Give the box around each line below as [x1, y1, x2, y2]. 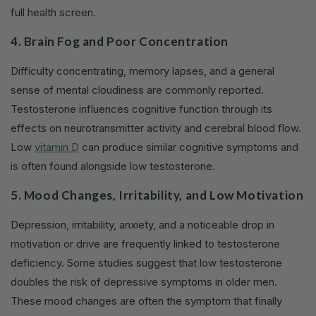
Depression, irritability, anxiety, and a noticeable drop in [11, 218, 274, 232]
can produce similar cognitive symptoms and [79, 140, 298, 154]
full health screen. [11, 6, 96, 20]
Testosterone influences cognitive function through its [11, 102, 272, 116]
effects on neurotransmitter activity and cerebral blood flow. [11, 121, 301, 135]
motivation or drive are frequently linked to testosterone [11, 237, 280, 251]
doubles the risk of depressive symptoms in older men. [11, 275, 277, 289]
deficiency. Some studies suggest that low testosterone [11, 256, 282, 270]
